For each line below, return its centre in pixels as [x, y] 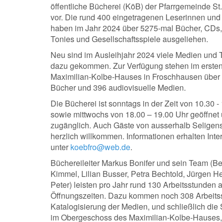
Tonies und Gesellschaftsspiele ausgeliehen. [129, 39]
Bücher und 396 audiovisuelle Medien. [118, 87]
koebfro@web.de [100, 147]
